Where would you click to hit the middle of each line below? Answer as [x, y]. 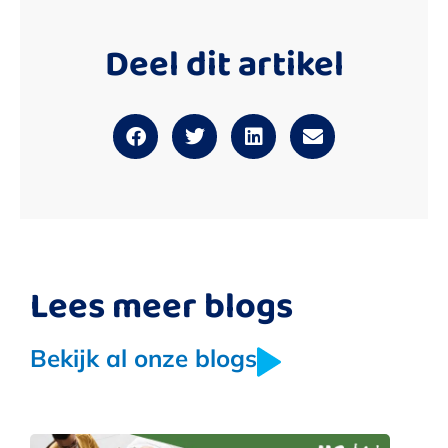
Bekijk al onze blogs [143, 358]
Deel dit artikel [224, 63]
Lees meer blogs [161, 305]
